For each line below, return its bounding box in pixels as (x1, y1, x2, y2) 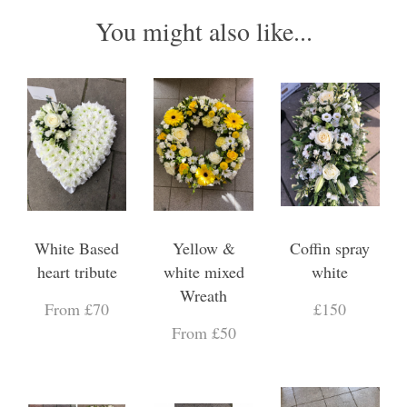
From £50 (171, 321, 236, 343)
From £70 (45, 297, 110, 320)
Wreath (180, 283, 227, 306)
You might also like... (94, 13, 313, 48)
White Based (35, 236, 120, 259)
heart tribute (36, 260, 117, 283)
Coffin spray (290, 236, 371, 259)
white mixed (163, 260, 244, 283)
